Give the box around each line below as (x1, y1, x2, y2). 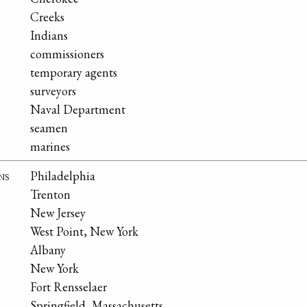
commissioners (30, 45, 104, 62)
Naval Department (30, 101, 125, 117)
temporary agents (30, 64, 117, 80)
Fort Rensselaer (30, 278, 107, 295)
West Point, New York (30, 223, 138, 239)
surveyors (30, 82, 76, 99)
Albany (30, 241, 66, 258)
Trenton (30, 186, 71, 202)
